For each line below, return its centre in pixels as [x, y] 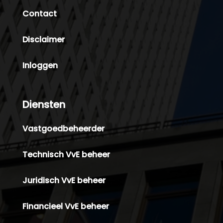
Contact [39, 13]
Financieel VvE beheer [65, 206]
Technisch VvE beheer [66, 154]
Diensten [44, 104]
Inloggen [40, 65]
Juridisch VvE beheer [64, 180]
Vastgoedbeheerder [63, 128]
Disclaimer [43, 39]
